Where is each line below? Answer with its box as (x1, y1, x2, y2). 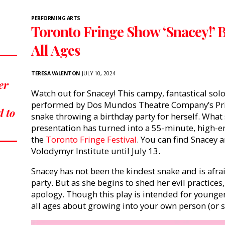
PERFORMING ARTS (31, 15, 80, 22)
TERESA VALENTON (31, 70, 80, 77)
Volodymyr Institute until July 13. (31, 145, 160, 157)
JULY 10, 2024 (80, 70, 116, 77)
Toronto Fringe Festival (46, 134, 137, 146)
